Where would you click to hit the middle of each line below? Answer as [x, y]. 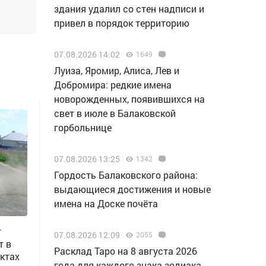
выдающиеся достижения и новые [132, 189]
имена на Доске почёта [106, 203]
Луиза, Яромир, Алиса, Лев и [117, 70]
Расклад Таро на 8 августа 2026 [126, 251]
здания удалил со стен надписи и [129, 9]
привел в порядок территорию [122, 23]
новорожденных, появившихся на [129, 99]
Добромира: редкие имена [113, 85]
